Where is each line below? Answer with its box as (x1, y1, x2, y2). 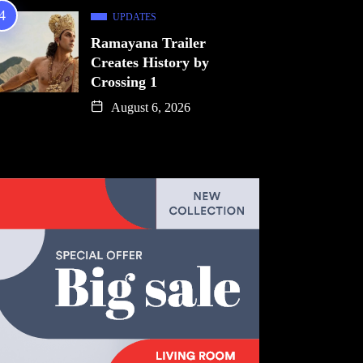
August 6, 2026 (108, 100, 190, 114)
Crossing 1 (91, 74, 157, 90)
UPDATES (113, 11, 156, 23)
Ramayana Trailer (91, 35, 206, 51)
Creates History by (91, 54, 209, 70)
